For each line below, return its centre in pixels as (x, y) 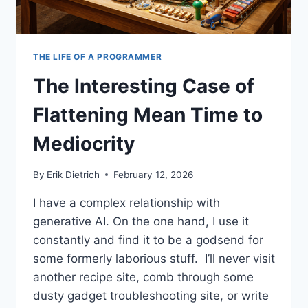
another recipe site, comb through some (143, 277)
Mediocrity (84, 144)
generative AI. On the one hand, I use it (141, 221)
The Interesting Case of (144, 86)
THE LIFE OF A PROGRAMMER (98, 57)
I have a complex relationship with (126, 202)
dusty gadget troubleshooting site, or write (151, 295)
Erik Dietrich (74, 174)
